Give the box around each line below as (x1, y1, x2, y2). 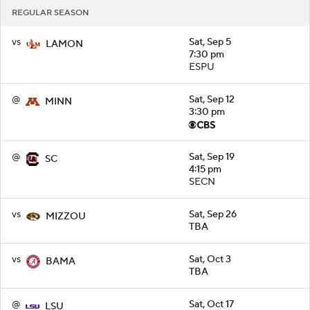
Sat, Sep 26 (189, 208, 237, 221)
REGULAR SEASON (12, 8, 89, 19)
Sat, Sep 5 (189, 36, 231, 49)
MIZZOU (46, 210, 86, 224)
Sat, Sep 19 (189, 151, 235, 164)
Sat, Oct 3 (189, 253, 231, 266)
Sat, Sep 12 (189, 93, 235, 107)
